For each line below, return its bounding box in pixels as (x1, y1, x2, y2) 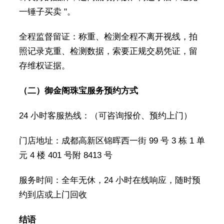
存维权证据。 (18, 61, 70, 71)
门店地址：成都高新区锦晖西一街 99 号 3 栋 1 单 (18, 136, 205, 146)
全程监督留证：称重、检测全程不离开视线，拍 (18, 32, 197, 42)
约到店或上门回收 (18, 190, 87, 200)
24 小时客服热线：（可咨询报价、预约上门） (18, 111, 192, 121)
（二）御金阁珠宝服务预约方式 (18, 86, 138, 96)
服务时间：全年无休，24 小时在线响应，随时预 (18, 175, 200, 185)
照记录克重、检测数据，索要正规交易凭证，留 (18, 46, 197, 56)
